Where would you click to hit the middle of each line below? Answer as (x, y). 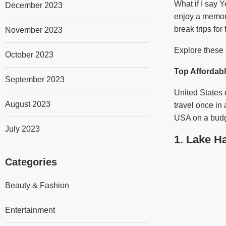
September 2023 (35, 79)
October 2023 (29, 55)
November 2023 (34, 30)
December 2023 (34, 5)
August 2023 (28, 104)
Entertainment (30, 210)
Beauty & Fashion (37, 185)
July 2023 (22, 129)
